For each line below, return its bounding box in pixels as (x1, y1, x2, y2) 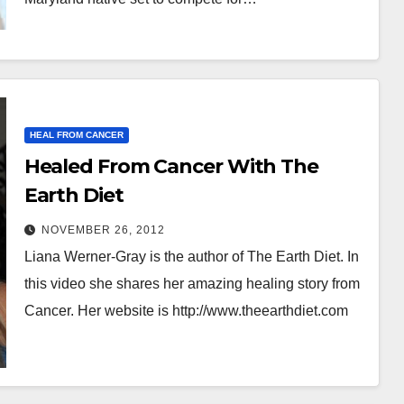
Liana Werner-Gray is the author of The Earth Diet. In (23, 248, 359, 264)
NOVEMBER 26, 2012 (41, 223, 165, 236)
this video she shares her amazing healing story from (23, 275, 360, 291)
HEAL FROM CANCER (29, 129, 124, 140)
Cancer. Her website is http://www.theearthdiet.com (23, 302, 348, 318)
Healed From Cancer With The (23, 153, 318, 179)
